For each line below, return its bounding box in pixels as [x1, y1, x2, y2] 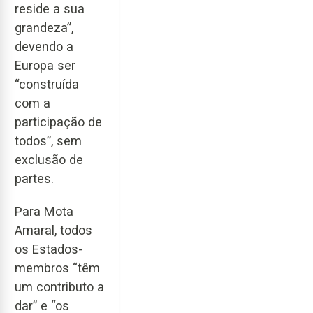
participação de [15, 115, 102, 130]
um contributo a [15, 279, 104, 294]
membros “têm [15, 260, 100, 275]
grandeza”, [15, 20, 73, 36]
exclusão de [15, 152, 83, 168]
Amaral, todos [15, 222, 92, 238]
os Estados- [15, 241, 82, 256]
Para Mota [15, 203, 73, 219]
